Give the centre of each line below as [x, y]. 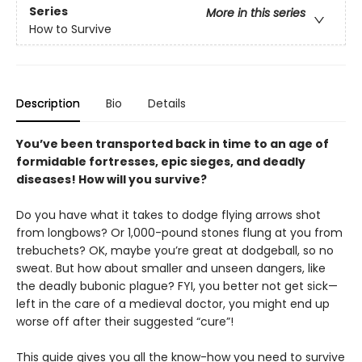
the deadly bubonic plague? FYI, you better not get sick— [177, 286]
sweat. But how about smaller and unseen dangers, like [171, 268]
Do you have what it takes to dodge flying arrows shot [168, 215]
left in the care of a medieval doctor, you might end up [173, 304]
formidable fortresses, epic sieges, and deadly [161, 162]
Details [167, 103]
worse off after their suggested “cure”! [126, 322]
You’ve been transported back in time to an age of [173, 144]
